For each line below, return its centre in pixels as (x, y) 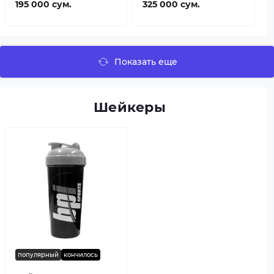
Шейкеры (130, 107)
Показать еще (146, 61)
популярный (38, 254)
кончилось (81, 254)
